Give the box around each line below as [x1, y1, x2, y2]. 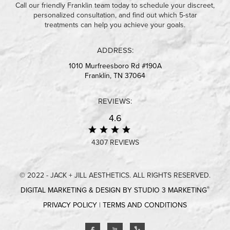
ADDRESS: [97, 46, 133, 55]
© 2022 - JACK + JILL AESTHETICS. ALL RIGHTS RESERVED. [20, 171, 210, 180]
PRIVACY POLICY [43, 201, 97, 210]
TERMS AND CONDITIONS [103, 201, 187, 210]
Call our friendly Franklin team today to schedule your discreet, [15, 1, 215, 10]
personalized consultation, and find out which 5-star [33, 11, 197, 20]
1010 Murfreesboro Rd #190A [68, 62, 162, 71]
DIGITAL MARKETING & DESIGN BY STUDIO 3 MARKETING [21, 186, 207, 195]
